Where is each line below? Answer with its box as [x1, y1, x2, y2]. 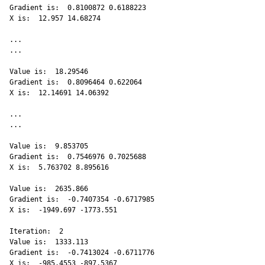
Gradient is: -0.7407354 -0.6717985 [9, 195, 159, 204]
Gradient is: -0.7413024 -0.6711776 [9, 248, 159, 257]
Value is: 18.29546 [9, 67, 92, 76]
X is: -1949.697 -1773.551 [9, 206, 121, 215]
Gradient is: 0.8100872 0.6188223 [9, 4, 150, 12]
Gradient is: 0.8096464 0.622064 [9, 78, 146, 87]
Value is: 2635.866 [9, 185, 92, 193]
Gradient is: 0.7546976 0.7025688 [9, 153, 150, 161]
